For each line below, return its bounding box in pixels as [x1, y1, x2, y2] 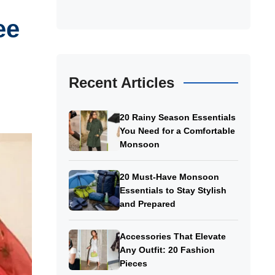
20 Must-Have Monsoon [119, 172, 219, 182]
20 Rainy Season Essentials [119, 112, 236, 123]
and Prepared [119, 199, 176, 209]
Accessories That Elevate [119, 231, 226, 242]
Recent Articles [69, 74, 174, 91]
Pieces [119, 258, 147, 269]
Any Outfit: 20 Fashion [119, 245, 215, 255]
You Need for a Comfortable [119, 126, 235, 136]
